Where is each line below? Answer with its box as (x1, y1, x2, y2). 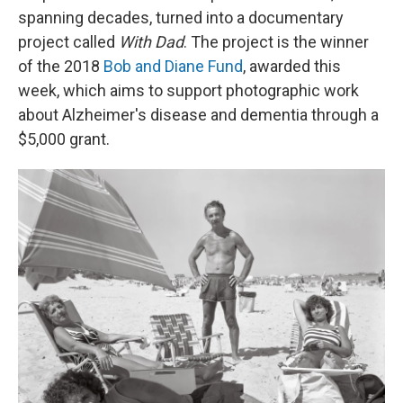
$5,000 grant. (18, 130, 110, 149)
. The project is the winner (184, 32, 369, 52)
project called (18, 32, 119, 52)
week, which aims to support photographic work (18, 81, 359, 101)
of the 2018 (18, 57, 103, 76)
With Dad (119, 32, 184, 52)
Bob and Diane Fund (103, 57, 243, 76)
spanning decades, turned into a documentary (18, 8, 344, 28)
